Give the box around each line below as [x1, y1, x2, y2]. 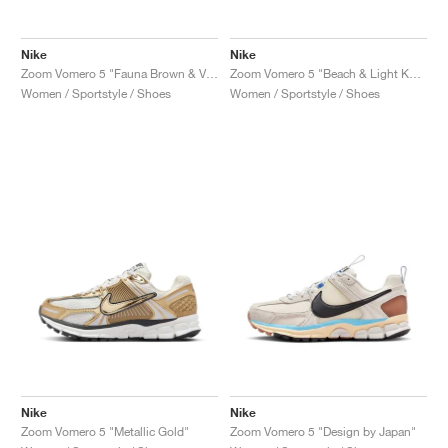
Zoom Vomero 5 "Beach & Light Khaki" [409, 65, 421, 81]
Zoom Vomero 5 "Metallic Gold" [21, 423, 189, 439]
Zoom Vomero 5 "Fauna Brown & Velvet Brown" [206, 65, 218, 81]
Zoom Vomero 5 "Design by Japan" [230, 423, 416, 439]
